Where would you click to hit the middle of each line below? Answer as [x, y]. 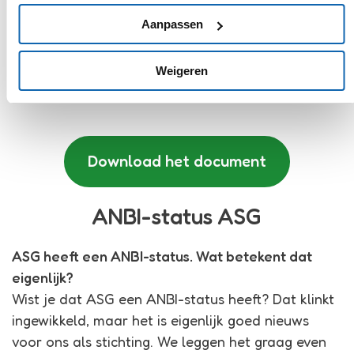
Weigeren [181, 70]
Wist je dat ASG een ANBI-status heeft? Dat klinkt [173, 299]
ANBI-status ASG [177, 217]
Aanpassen [173, 24]
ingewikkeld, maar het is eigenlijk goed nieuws [160, 320]
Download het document [177, 162]
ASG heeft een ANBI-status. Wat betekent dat [162, 256]
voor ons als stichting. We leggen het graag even [169, 342]
